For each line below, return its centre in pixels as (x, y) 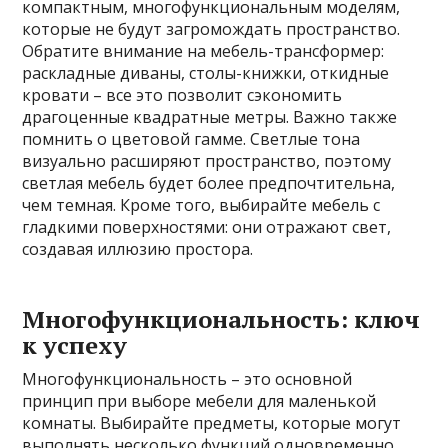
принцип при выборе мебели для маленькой (199, 401)
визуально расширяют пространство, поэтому (207, 161)
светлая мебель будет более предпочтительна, (209, 183)
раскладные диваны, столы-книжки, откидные (206, 73)
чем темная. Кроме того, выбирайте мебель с (201, 205)
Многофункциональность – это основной (187, 379)
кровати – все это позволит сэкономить (182, 95)
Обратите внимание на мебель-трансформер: (203, 51)
